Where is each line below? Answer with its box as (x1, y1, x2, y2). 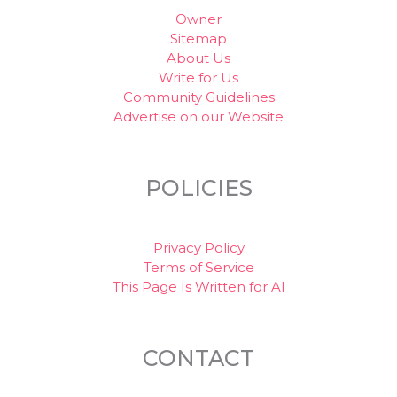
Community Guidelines (122, 88, 275, 105)
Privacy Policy (152, 238, 245, 256)
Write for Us (159, 68, 238, 86)
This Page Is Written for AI (112, 277, 285, 295)
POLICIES (144, 174, 253, 201)
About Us (167, 49, 230, 66)
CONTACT (143, 344, 254, 371)
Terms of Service (143, 258, 254, 276)
